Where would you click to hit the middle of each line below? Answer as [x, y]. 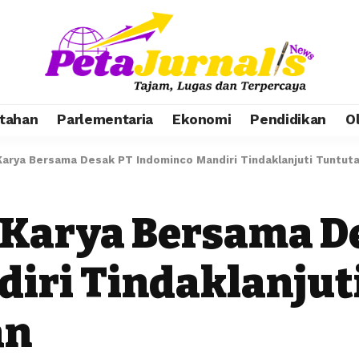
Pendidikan [288, 120]
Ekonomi [202, 120]
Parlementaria [105, 120]
